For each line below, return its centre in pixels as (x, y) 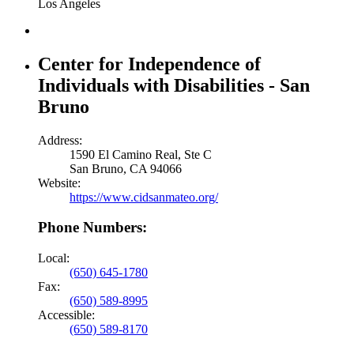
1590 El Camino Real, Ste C (141, 154)
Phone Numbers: (92, 228)
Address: (60, 140)
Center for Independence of (149, 64)
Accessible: (66, 314)
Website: (59, 183)
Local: (54, 258)
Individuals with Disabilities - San (174, 85)
